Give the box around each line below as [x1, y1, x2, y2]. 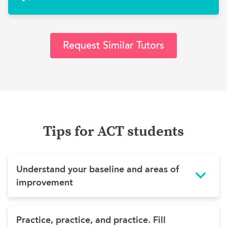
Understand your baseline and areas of [16, 164, 179, 175]
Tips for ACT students [43, 123, 184, 140]
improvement [16, 177, 73, 188]
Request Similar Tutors [63, 39, 164, 52]
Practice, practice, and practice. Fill [16, 214, 166, 225]
